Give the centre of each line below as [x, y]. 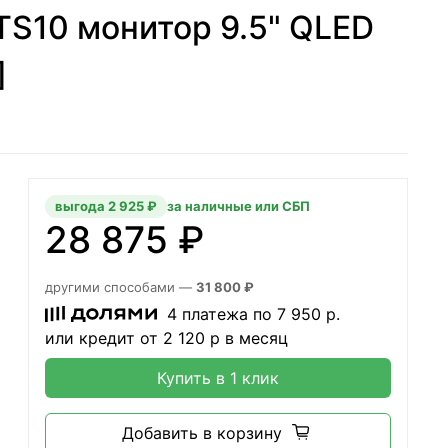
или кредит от [104, 337]
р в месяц [246, 337]
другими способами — [120, 286]
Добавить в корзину [201, 432]
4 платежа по [219, 313]
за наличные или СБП [238, 205]
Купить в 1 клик [218, 377]
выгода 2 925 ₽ [106, 205]
